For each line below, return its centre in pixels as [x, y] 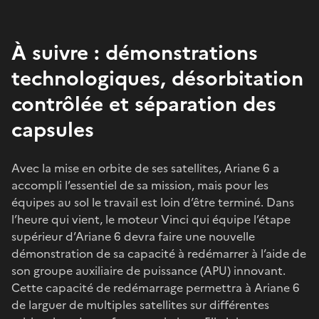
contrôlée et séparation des [144, 104]
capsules [53, 129]
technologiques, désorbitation [157, 78]
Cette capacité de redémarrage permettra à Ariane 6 [156, 287]
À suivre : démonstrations [135, 52]
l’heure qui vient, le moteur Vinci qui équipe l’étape [151, 219]
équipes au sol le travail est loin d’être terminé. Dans [153, 202]
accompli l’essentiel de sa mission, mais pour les [140, 185]
